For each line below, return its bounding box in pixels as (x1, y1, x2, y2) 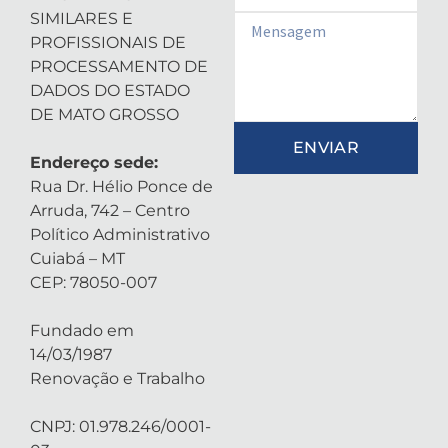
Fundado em (30, 321, 134, 340)
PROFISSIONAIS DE (30, 33, 186, 52)
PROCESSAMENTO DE (30, 57, 208, 76)
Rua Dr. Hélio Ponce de (30, 177, 213, 196)
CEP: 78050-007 (30, 273, 157, 292)
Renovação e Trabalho (30, 369, 205, 388)
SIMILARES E (30, 9, 133, 28)
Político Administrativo (30, 225, 210, 244)
